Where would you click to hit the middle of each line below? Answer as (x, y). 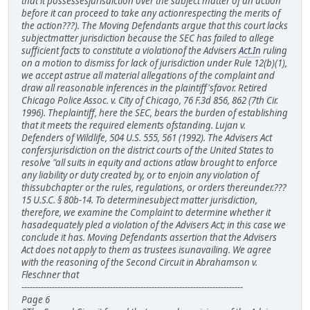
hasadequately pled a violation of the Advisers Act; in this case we (154, 225)
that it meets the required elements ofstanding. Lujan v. (134, 125)
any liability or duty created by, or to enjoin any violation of (140, 175)
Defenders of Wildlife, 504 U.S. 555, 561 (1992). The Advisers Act (147, 137)
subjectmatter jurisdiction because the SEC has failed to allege (148, 38)
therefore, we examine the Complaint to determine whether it (146, 212)
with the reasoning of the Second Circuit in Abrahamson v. (139, 262)
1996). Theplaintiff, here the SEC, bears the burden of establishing (155, 112)
